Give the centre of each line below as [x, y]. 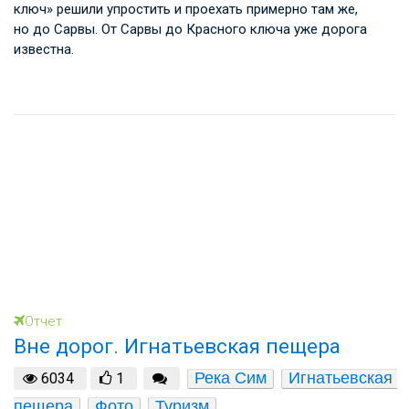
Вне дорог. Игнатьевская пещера [177, 346]
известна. [44, 49]
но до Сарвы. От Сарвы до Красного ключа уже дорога [190, 29]
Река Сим [230, 378]
